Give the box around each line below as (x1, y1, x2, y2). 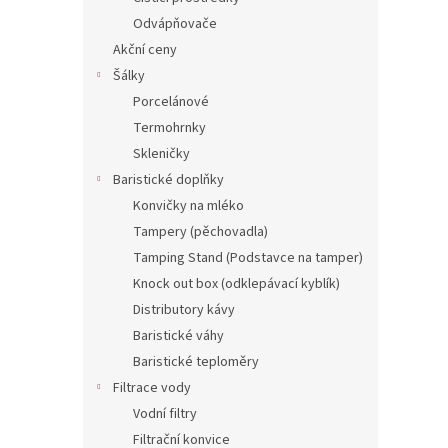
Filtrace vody (113, 378, 191, 399)
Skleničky (133, 144, 190, 165)
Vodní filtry (133, 404, 197, 425)
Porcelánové (133, 92, 209, 113)
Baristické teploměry (133, 352, 259, 373)
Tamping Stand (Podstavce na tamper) (133, 248, 363, 269)
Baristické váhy (133, 326, 224, 347)
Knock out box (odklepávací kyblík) (133, 274, 340, 295)
